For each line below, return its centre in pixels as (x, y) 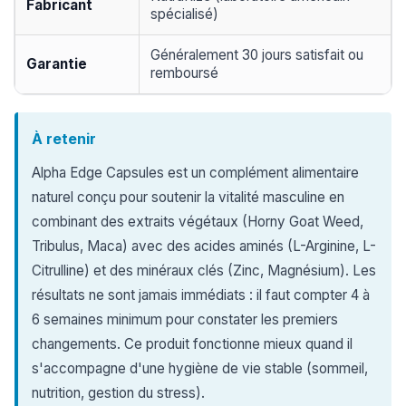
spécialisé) (184, 14)
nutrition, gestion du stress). (118, 393)
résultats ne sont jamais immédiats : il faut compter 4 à (201, 295)
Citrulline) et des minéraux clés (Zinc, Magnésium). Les (204, 271)
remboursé (184, 73)
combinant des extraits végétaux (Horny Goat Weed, (198, 222)
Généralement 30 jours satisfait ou (257, 55)
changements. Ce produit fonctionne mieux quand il (192, 344)
